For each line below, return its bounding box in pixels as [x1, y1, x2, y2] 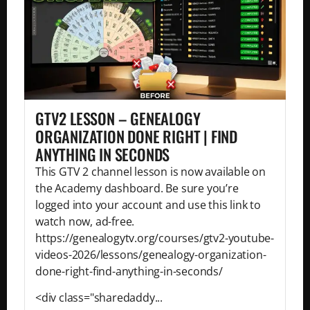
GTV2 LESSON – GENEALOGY [35, 106, 201, 129]
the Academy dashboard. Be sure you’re [35, 180, 239, 196]
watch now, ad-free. [35, 213, 135, 229]
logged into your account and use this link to [35, 197, 261, 212]
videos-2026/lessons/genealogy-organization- [35, 246, 266, 262]
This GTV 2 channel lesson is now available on [35, 163, 266, 179]
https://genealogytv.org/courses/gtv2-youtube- [35, 230, 274, 246]
